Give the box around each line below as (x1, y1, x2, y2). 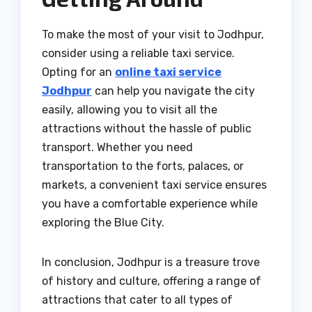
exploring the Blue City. (42, 215, 164, 229)
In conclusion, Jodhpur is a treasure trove (42, 255, 260, 269)
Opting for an (42, 65, 115, 79)
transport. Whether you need (42, 140, 193, 154)
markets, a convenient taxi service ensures (42, 178, 267, 192)
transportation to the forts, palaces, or (42, 159, 244, 173)
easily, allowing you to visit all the (42, 102, 217, 116)
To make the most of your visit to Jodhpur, (42, 27, 264, 41)
